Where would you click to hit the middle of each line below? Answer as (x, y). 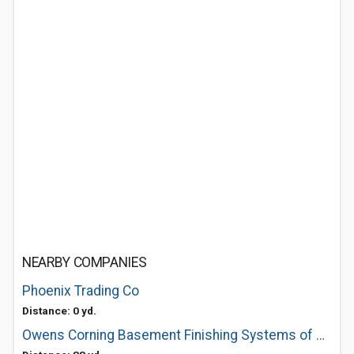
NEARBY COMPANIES (85, 262)
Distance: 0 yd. (59, 311)
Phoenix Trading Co (81, 291)
